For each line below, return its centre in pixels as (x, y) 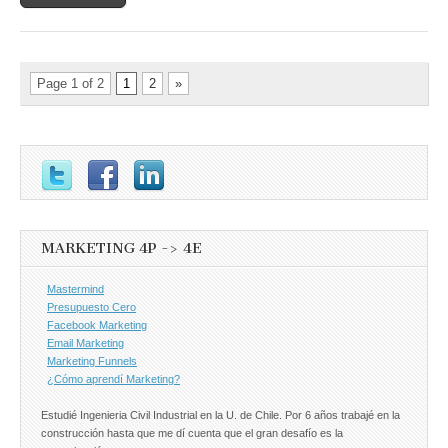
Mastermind (75, 288)
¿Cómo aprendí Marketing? (113, 378)
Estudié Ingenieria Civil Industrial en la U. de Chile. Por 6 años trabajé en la (220, 414)
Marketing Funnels (92, 360)
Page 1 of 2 (70, 83)
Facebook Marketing (97, 324)
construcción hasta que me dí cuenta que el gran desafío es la (192, 432)
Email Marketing (85, 342)
